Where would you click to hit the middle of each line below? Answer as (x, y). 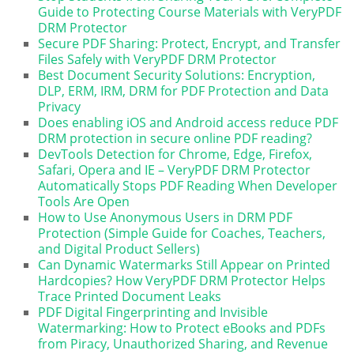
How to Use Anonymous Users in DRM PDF (166, 218)
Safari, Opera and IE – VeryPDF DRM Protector (175, 170)
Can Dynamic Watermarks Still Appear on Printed (185, 265)
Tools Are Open (84, 202)
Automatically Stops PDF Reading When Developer (188, 186)
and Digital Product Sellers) (119, 249)
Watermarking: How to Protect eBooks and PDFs (182, 328)
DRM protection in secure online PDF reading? (175, 139)
